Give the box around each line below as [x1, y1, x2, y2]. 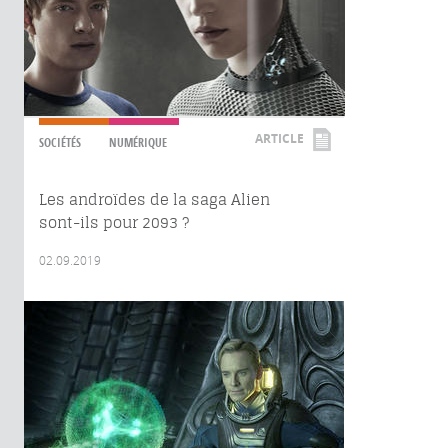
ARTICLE [255, 130, 304, 147]
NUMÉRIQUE [109, 134, 167, 151]
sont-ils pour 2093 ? [39, 213, 189, 232]
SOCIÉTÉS [39, 134, 81, 151]
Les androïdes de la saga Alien [39, 190, 270, 209]
